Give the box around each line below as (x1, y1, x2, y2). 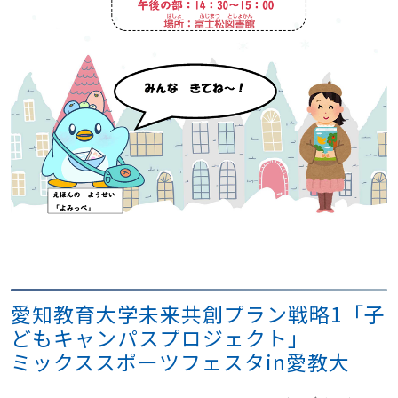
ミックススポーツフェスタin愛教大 (11, 346, 350, 378)
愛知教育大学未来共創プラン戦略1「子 (11, 298, 386, 330)
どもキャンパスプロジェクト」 (11, 322, 309, 354)
